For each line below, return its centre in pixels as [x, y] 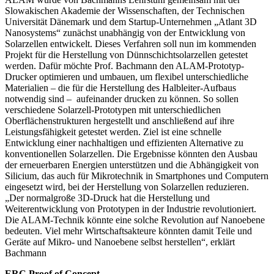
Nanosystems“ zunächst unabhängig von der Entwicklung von [125, 32]
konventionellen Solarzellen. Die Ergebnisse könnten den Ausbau [131, 154]
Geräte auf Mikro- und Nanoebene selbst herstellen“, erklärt [120, 242]
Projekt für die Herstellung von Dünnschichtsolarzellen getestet [126, 54]
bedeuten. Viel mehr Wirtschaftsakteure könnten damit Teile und [128, 231]
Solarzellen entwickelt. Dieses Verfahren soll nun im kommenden [131, 43]
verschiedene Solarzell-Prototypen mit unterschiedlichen [113, 109]
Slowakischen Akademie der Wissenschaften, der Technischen [125, 10]
